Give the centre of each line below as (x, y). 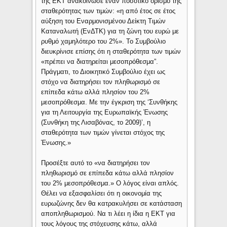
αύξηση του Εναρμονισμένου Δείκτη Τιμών (104, 21)
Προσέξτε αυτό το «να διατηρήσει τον (96, 163)
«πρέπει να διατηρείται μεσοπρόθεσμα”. (100, 62)
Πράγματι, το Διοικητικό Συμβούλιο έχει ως (103, 72)
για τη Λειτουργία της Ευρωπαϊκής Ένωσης (105, 112)
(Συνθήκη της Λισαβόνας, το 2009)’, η (96, 123)
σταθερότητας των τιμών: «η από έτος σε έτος (108, 11)
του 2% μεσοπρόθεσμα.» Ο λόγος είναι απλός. (110, 183)
